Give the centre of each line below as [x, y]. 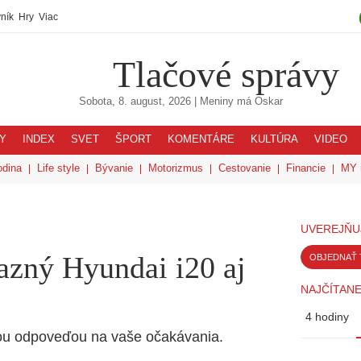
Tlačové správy [226, 74]
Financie [306, 168]
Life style [58, 168]
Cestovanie [245, 168]
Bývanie [114, 168]
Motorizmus [176, 168]
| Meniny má [222, 102]
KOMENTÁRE [201, 139]
